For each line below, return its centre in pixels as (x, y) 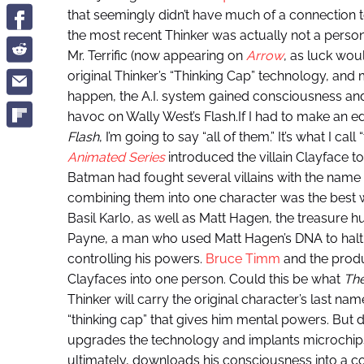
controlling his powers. (136, 259)
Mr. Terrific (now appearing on (156, 56)
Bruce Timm (244, 259)
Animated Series (116, 158)
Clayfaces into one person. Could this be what (205, 279)
